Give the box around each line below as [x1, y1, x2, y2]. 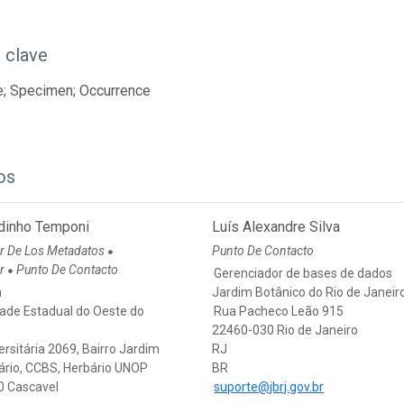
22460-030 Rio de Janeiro [212, 323, 359, 338]
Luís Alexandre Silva [212, 218, 341, 236]
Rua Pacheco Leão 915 [214, 304, 344, 319]
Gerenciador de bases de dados [214, 266, 393, 281]
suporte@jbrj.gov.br [214, 380, 325, 395]
